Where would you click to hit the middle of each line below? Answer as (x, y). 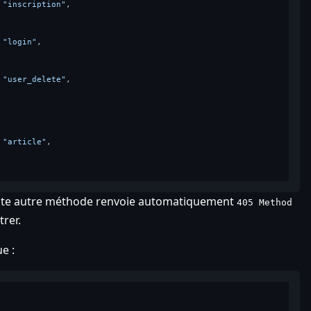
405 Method (264, 202)
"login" (19, 42)
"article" (24, 142)
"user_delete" (34, 79)
